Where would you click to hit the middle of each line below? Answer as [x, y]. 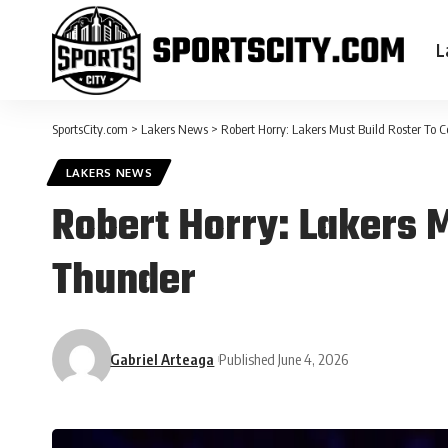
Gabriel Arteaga [162, 358]
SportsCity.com [90, 129]
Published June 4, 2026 [284, 358]
